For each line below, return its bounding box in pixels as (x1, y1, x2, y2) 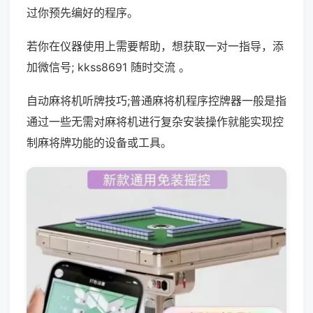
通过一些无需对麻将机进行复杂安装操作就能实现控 (27, 115, 284, 129)
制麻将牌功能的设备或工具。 (27, 136, 172, 150)
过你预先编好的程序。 (27, 6, 138, 20)
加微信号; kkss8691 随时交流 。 (27, 60, 190, 74)
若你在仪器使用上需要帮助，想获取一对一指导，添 (27, 39, 284, 53)
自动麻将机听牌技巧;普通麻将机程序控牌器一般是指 (27, 94, 286, 108)
